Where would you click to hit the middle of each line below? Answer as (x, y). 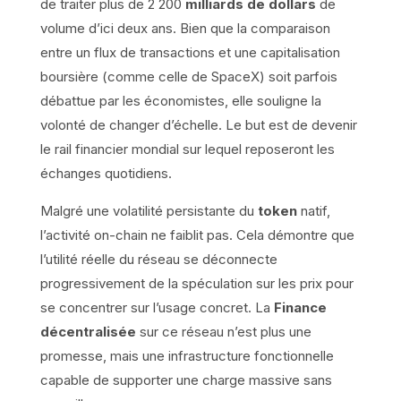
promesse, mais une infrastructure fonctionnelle (187, 356)
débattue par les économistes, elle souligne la (180, 101)
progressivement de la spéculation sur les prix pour (196, 284)
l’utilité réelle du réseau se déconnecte (158, 260)
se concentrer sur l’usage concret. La (157, 308)
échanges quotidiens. (106, 174)
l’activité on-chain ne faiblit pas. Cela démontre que (197, 235)
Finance (300, 308)
